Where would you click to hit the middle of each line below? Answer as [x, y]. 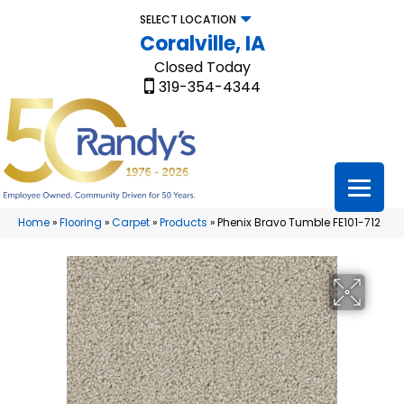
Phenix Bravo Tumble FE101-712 [299, 223]
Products [184, 223]
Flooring [81, 223]
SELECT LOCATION [188, 19]
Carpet [131, 223]
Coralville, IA [202, 44]
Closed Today [202, 67]
